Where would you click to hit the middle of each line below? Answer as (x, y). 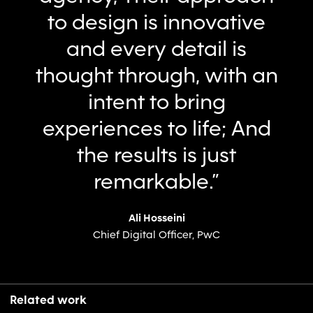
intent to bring (156, 102)
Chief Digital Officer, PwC (156, 234)
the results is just (156, 155)
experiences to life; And (156, 128)
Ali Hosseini (156, 218)
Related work (48, 300)
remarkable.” (156, 181)
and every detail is (156, 49)
